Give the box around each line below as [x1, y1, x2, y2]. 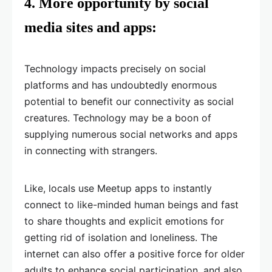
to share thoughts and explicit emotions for [24, 215, 224, 228]
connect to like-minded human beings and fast [24, 199, 239, 211]
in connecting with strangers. [24, 144, 157, 157]
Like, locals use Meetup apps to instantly [24, 182, 212, 195]
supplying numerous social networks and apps [24, 128, 237, 141]
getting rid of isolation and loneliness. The [24, 231, 217, 244]
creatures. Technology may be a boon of [24, 112, 211, 124]
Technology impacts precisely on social [24, 63, 206, 75]
